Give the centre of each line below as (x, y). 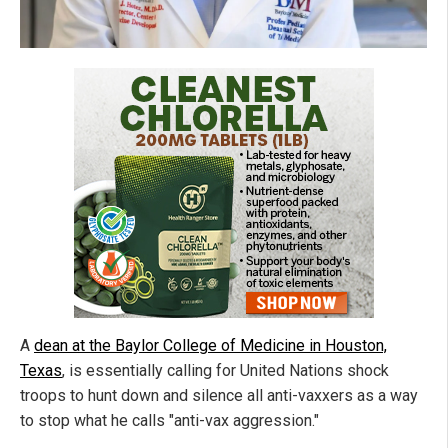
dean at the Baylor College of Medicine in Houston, (210, 345)
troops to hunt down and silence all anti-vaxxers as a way (219, 395)
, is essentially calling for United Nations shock (225, 370)
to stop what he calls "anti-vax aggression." (169, 420)
